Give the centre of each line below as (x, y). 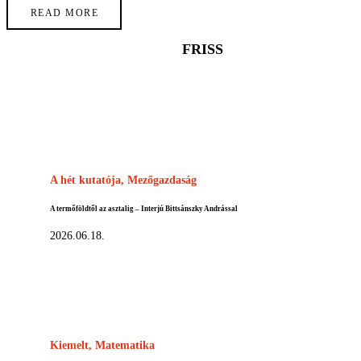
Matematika (125, 346)
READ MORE (64, 13)
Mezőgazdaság (162, 180)
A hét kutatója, (89, 180)
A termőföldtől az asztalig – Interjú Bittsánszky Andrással (144, 208)
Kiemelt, (73, 346)
